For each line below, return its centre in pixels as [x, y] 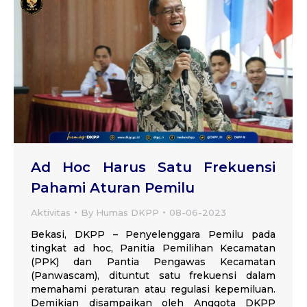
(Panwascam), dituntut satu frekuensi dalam [153, 275]
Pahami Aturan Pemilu [113, 187]
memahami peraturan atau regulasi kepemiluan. [153, 289]
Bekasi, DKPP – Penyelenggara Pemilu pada [153, 234]
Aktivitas [51, 212]
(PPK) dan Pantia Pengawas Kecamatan [153, 261]
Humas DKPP [127, 212]
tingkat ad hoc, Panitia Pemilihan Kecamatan [153, 248]
